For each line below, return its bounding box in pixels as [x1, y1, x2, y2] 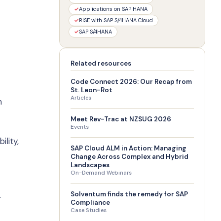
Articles [71, 94, 91, 102]
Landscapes [71, 161, 110, 169]
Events [71, 123, 89, 131]
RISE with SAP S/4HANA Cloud [79, 17, 153, 24]
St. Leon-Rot [71, 86, 114, 94]
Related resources [71, 59, 131, 68]
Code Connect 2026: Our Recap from [71, 77, 192, 86]
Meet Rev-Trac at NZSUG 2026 [71, 115, 171, 123]
